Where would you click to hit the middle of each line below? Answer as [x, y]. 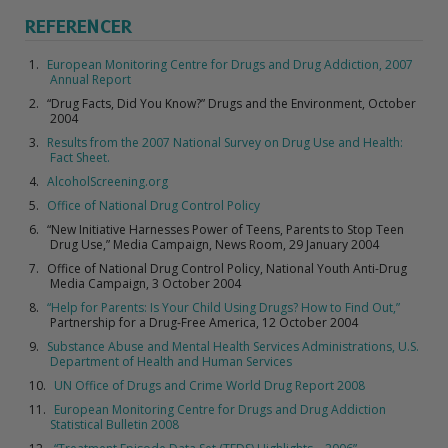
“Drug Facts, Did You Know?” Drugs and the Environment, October [232, 103]
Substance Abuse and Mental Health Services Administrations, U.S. [233, 346]
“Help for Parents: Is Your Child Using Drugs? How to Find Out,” [224, 307]
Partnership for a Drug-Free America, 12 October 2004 [204, 322]
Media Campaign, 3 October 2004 [145, 283]
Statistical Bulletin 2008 [114, 424]
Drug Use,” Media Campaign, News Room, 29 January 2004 [214, 244]
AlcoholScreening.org [108, 181]
